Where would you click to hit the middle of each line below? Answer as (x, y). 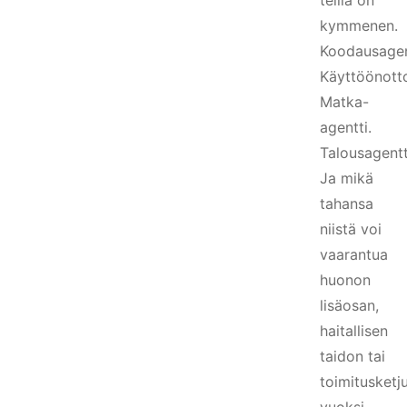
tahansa (347, 203)
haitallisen (354, 331)
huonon (345, 280)
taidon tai (352, 356)
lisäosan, (349, 305)
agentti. (346, 127)
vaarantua (354, 254)
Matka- (344, 102)
